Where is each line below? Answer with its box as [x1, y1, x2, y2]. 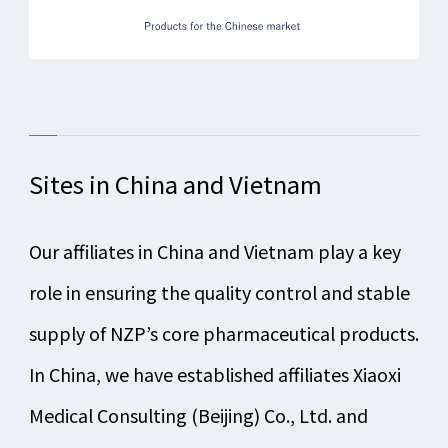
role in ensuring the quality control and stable [28, 279, 410, 306]
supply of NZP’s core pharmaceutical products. [28, 320, 419, 347]
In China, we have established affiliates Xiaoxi [28, 361, 401, 388]
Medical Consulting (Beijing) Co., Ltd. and [28, 402, 368, 429]
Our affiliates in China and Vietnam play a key [28, 238, 401, 265]
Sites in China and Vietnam [28, 166, 322, 202]
